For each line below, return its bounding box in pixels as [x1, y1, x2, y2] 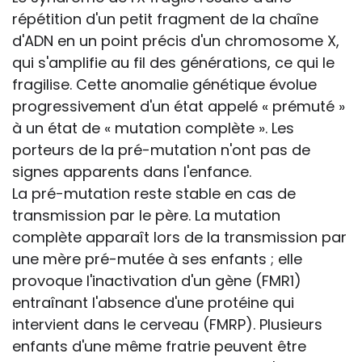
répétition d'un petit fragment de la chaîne [12, 9, 318, 30]
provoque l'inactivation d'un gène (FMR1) [12, 271, 301, 292]
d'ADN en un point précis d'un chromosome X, [12, 31, 339, 52]
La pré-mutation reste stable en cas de [12, 183, 296, 204]
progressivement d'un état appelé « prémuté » [12, 96, 345, 117]
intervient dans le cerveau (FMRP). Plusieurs [12, 314, 322, 335]
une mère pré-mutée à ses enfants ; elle [12, 249, 302, 270]
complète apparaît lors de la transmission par [12, 227, 347, 248]
